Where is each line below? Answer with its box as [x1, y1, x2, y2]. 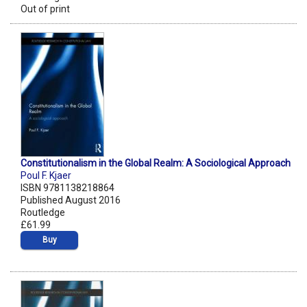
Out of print [21, 3, 70, 15]
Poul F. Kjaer [21, 170, 71, 182]
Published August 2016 [21, 195, 121, 206]
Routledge [21, 207, 65, 219]
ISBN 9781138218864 [21, 182, 114, 194]
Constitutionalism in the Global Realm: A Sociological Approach [21, 158, 291, 169]
